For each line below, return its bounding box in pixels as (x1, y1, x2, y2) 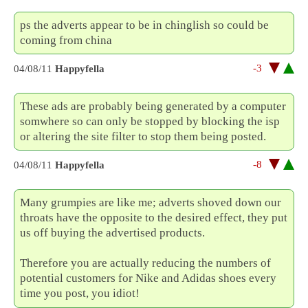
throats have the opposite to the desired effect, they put (20, 211, 288, 225)
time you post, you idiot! (20, 287, 140, 300)
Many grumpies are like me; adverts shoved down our (20, 196, 282, 210)
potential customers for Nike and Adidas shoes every (20, 272, 277, 285)
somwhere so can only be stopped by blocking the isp (20, 115, 280, 129)
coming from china (20, 33, 113, 47)
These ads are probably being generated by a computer (20, 100, 287, 113)
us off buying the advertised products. (20, 226, 206, 240)
